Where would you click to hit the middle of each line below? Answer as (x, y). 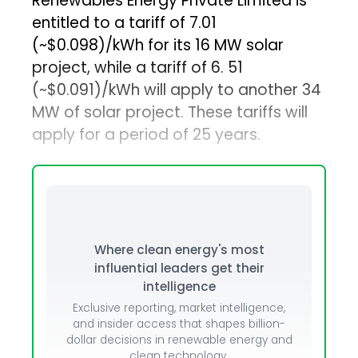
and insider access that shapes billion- (179, 324)
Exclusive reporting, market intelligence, (179, 308)
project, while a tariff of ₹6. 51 (138, 68)
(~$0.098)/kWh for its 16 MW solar (158, 46)
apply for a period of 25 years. (147, 135)
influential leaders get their (179, 268)
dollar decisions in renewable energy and (179, 340)
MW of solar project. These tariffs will (170, 113)
